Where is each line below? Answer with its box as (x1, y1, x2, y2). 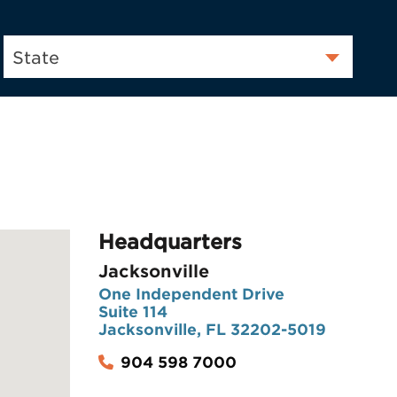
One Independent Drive (97, 285, 284, 304)
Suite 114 (97, 303, 167, 322)
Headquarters (97, 230, 242, 255)
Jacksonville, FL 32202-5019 (97, 321, 326, 339)
